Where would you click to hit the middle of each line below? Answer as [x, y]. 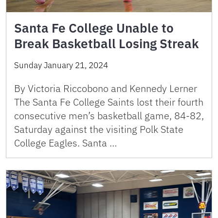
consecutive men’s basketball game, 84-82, [109, 115]
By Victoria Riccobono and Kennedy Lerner [106, 88]
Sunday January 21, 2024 [61, 65]
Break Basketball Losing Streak [107, 43]
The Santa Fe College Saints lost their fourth [109, 102]
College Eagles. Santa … [65, 143]
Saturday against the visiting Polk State [99, 129]
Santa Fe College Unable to [94, 27]
